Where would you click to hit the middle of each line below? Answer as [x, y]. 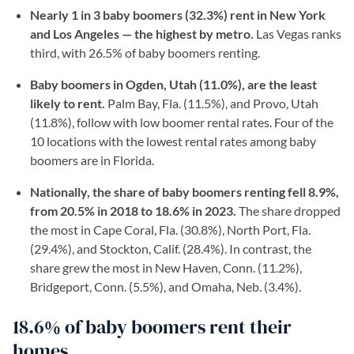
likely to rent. [68, 103]
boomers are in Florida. [92, 160]
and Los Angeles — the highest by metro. [142, 34]
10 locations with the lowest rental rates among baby [173, 141]
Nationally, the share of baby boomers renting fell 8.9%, [185, 192]
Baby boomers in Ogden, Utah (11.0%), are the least [173, 84]
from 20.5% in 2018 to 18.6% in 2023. [134, 211]
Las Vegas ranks [298, 34]
